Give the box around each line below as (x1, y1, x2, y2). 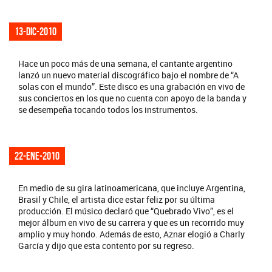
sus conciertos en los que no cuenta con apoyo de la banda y (18, 92, 246, 104)
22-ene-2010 (15, 149, 59, 162)
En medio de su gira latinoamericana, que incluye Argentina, (18, 182, 245, 194)
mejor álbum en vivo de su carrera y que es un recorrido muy (18, 216, 244, 228)
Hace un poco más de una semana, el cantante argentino (18, 57, 233, 69)
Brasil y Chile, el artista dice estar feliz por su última (18, 193, 215, 205)
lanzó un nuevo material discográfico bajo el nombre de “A (18, 69, 239, 81)
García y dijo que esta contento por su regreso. (18, 239, 194, 251)
